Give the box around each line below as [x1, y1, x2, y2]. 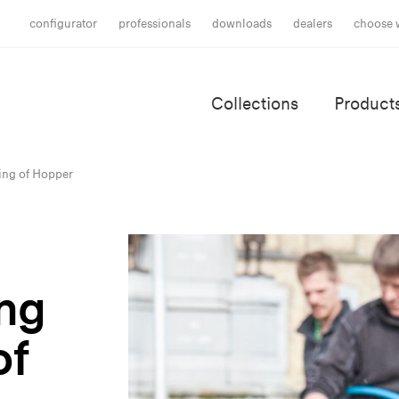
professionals [118, 16, 191, 31]
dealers [293, 16, 333, 31]
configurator [29, 16, 98, 31]
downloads [212, 16, 273, 31]
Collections [211, 94, 298, 114]
